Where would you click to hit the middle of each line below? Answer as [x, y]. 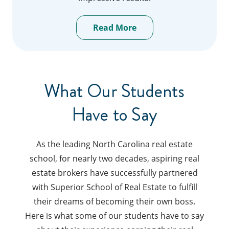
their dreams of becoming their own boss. [114, 202]
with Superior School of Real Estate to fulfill [114, 187]
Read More [114, 27]
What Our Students [114, 91]
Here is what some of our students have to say [114, 216]
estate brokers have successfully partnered [114, 173]
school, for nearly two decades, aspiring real [114, 159]
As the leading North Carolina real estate [114, 144]
